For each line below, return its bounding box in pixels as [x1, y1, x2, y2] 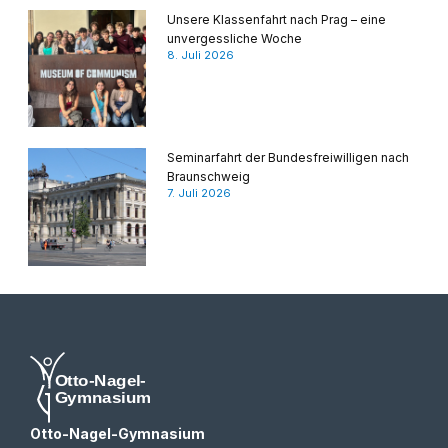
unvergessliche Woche [166, 30, 302, 46]
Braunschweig [166, 169, 250, 185]
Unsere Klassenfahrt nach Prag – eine [166, 11, 386, 27]
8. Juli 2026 [166, 47, 234, 62]
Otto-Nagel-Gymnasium [30, 425, 205, 443]
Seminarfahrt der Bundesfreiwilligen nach [166, 150, 409, 166]
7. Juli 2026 [166, 186, 231, 201]
